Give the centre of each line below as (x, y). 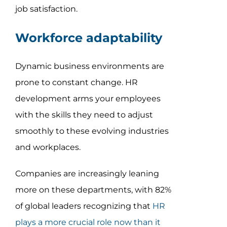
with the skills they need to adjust (84, 115)
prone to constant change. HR (76, 83)
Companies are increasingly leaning (87, 174)
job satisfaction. (46, 9)
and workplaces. (48, 147)
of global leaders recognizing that (84, 206)
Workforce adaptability (88, 38)
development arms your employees (88, 99)
